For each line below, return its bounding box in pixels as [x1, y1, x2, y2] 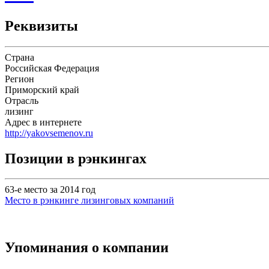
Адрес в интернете [5, 116, 82, 127]
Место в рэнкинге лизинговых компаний [5, 195, 174, 206]
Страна [5, 52, 34, 62]
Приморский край [5, 84, 79, 95]
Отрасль [5, 95, 38, 106]
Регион [5, 73, 34, 84]
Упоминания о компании [5, 240, 169, 256]
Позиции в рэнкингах [5, 150, 147, 166]
